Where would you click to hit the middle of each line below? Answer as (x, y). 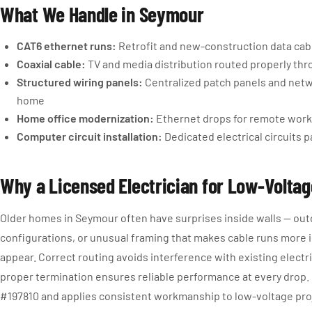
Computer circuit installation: (89, 136)
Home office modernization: (85, 118)
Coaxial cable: (51, 64)
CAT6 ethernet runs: (67, 46)
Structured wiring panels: (80, 82)
